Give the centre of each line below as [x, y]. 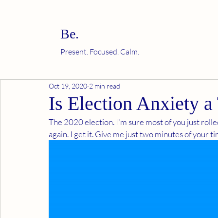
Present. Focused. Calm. [100, 52]
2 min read [105, 86]
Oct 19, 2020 [68, 86]
